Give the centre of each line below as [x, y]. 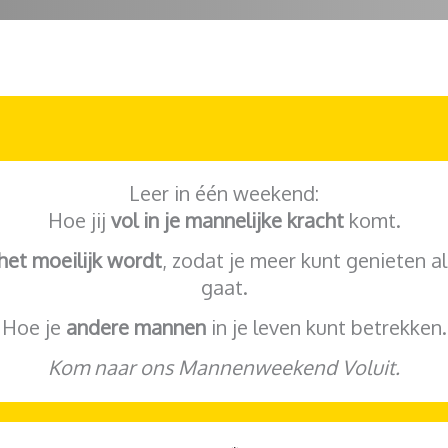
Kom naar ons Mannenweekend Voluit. [224, 366]
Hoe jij [79, 220]
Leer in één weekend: [224, 193]
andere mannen [133, 326]
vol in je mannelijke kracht [227, 220]
